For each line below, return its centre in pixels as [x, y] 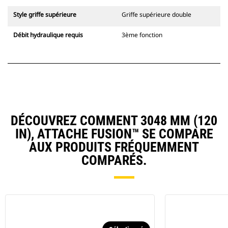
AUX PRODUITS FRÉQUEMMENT [114, 147]
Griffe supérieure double [156, 15]
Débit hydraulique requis [48, 35]
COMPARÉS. [114, 161]
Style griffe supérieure [45, 15]
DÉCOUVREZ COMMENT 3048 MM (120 [114, 121]
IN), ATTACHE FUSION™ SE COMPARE [114, 134]
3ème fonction [142, 35]
